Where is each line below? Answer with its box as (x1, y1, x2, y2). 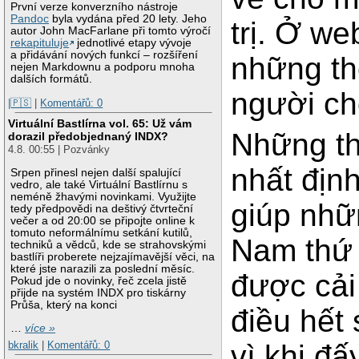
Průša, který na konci (10, 298, 118, 311)
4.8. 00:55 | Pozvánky (8, 143, 111, 156)
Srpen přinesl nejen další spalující (10, 166, 182, 179)
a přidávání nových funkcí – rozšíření (10, 48, 199, 61)
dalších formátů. (10, 72, 93, 85)
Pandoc (10, 12, 50, 25)
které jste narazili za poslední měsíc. (10, 262, 196, 275)
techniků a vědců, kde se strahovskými (10, 238, 207, 251)
